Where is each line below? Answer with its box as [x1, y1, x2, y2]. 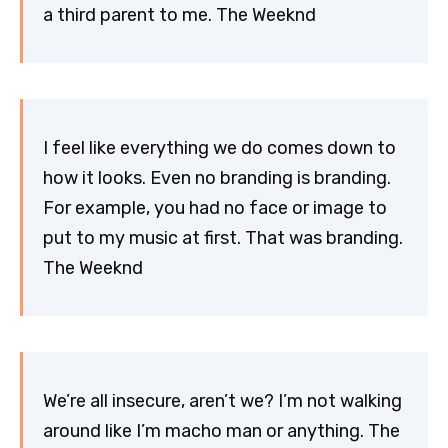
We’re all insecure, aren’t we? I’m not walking [43, 389, 402, 412]
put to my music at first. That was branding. [43, 226, 403, 249]
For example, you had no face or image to [43, 196, 387, 219]
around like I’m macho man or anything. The [43, 419, 400, 442]
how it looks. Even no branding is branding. [43, 166, 391, 189]
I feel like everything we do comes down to [43, 136, 396, 159]
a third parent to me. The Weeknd [43, 3, 316, 26]
